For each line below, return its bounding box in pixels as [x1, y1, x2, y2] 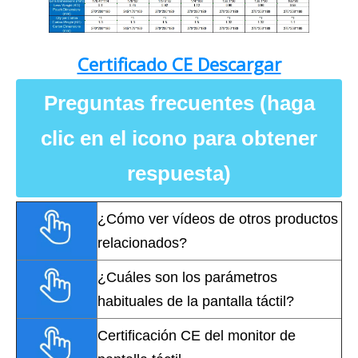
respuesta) [127, 161, 231, 186]
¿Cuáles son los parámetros [97, 269, 277, 286]
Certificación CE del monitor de [97, 328, 296, 344]
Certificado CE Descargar [77, 52, 281, 77]
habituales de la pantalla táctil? [97, 293, 294, 310]
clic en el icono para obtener [41, 126, 317, 151]
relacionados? [97, 235, 187, 252]
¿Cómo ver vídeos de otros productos [97, 211, 338, 228]
